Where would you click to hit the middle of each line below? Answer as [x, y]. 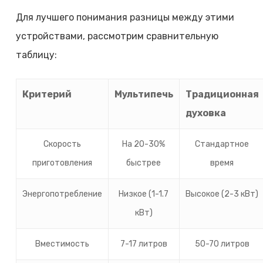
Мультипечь [144, 95]
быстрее [144, 163]
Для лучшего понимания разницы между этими [125, 18]
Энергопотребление [62, 194]
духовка [205, 113]
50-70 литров [222, 244]
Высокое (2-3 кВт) [222, 194]
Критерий [47, 95]
